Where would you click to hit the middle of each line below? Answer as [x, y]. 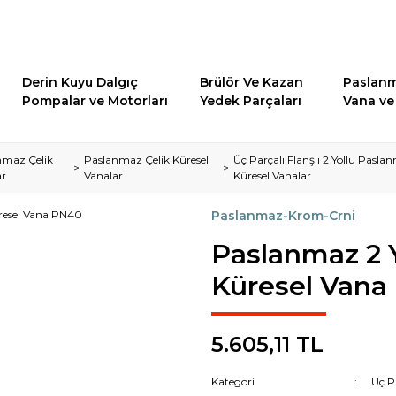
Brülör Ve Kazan [252, 82]
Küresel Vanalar [273, 175]
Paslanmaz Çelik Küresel [147, 160]
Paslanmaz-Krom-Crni [283, 216]
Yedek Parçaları [251, 101]
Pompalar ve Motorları [95, 101]
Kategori [233, 381]
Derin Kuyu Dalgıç [80, 82]
